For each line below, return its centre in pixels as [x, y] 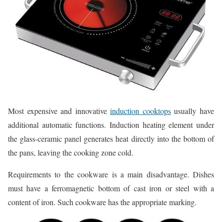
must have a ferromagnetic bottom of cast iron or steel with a [111, 188]
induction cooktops [140, 111]
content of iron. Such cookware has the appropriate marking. [102, 202]
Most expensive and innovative [59, 111]
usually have [193, 111]
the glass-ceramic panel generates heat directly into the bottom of [111, 138]
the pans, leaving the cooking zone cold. [71, 152]
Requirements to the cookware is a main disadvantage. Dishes [111, 174]
